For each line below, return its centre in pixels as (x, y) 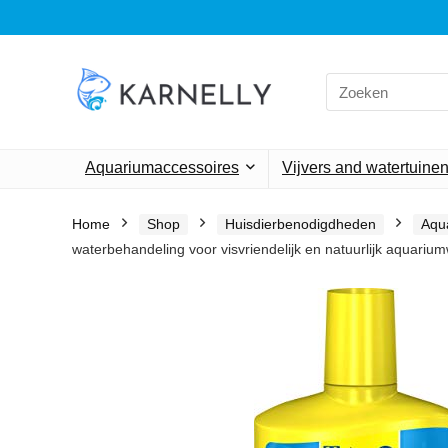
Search (348, 81)
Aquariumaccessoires (162, 168)
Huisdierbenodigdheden (300, 224)
